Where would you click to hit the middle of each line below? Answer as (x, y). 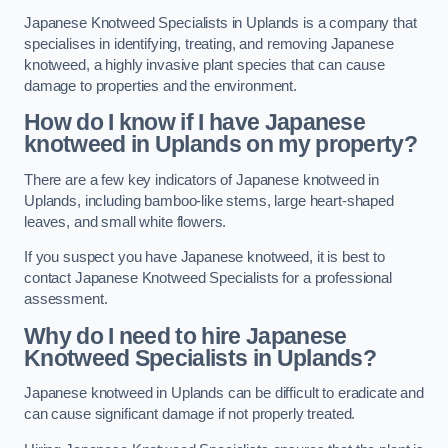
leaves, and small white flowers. (127, 221)
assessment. (66, 299)
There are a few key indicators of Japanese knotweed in (202, 179)
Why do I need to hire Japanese (185, 335)
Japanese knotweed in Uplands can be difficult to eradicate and (224, 393)
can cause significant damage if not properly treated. (190, 414)
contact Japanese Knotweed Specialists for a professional (208, 278)
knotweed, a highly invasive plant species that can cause (204, 64)
